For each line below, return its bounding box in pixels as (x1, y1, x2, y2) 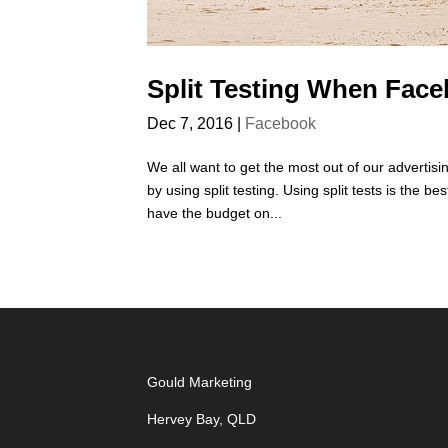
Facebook (245, 115, 316, 133)
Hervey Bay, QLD (147, 411, 256, 428)
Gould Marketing (147, 374, 252, 391)
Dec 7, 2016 (147, 115, 233, 133)
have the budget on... (147, 205, 282, 222)
